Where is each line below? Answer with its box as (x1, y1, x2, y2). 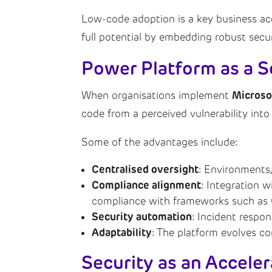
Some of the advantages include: (81, 135, 238, 148)
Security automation (92, 209, 192, 223)
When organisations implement (81, 89, 233, 101)
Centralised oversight (92, 162, 199, 176)
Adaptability (92, 225, 152, 239)
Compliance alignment (92, 178, 202, 192)
